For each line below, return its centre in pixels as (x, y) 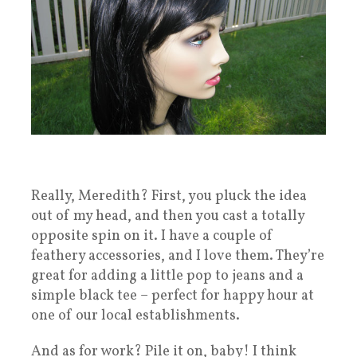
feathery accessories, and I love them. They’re (178, 257)
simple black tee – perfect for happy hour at (173, 296)
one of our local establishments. (135, 316)
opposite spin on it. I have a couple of (152, 237)
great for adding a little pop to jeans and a (167, 277)
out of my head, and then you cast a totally (168, 217)
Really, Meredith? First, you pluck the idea (169, 197)
